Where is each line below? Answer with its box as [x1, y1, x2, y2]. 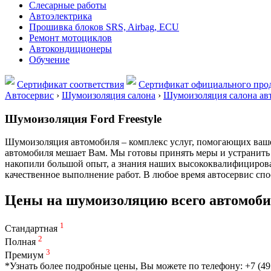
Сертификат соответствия [17, 79, 124, 90]
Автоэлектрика [29, 11, 92, 21]
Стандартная [5, 223, 60, 234]
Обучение [29, 54, 70, 65]
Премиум [5, 250, 46, 261]
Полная [5, 237, 38, 247]
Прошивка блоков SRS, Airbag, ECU [29, 22, 179, 32]
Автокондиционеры [29, 44, 112, 54]
